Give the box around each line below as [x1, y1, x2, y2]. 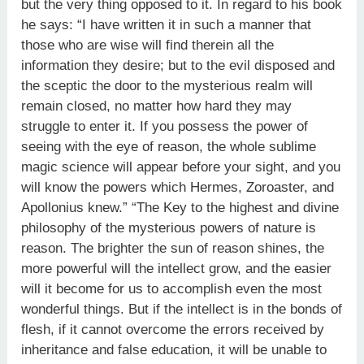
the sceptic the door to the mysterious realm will [21, 77, 314, 93]
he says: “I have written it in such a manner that [21, 16, 312, 32]
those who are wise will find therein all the [21, 37, 275, 53]
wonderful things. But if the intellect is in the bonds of [21, 301, 343, 317]
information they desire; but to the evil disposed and [21, 57, 336, 73]
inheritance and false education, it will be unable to [21, 341, 327, 357]
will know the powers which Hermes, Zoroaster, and [21, 179, 335, 195]
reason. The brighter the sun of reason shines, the [21, 240, 325, 256]
